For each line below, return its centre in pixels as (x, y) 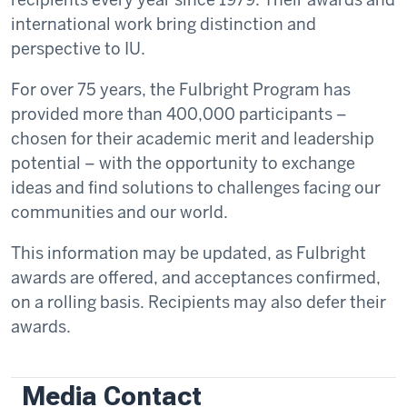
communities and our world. (119, 212)
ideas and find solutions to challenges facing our (196, 187)
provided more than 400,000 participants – (179, 114)
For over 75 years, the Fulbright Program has (181, 89)
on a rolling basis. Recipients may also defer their (199, 302)
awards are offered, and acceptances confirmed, (196, 277)
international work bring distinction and (164, 24)
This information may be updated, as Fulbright (189, 253)
